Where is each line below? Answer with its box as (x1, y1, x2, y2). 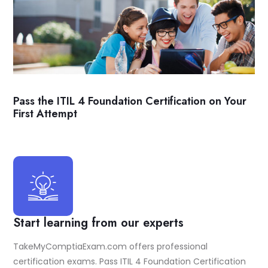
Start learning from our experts (13, 214, 184, 232)
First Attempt (13, 105, 77, 121)
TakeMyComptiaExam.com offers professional (13, 240, 208, 252)
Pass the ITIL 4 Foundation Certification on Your (13, 93, 246, 109)
